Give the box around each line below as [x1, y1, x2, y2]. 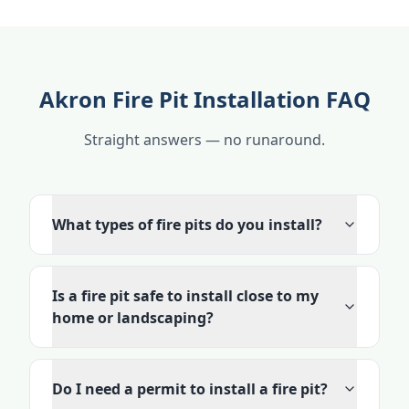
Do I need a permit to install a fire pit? [52, 379, 328, 399]
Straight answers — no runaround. [84, 130, 325, 150]
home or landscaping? [52, 308, 214, 328]
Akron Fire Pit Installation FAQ [38, 84, 371, 114]
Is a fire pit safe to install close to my [52, 286, 319, 306]
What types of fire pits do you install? [52, 215, 322, 235]
